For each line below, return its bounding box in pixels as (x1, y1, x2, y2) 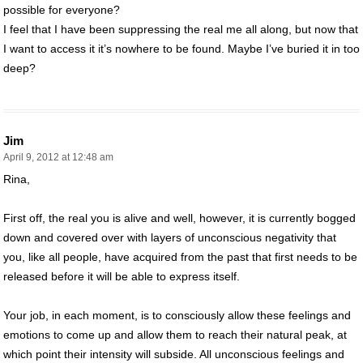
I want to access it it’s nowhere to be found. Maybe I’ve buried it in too (3, 41, 360, 55)
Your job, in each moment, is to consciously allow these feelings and (3, 308, 351, 322)
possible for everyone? (3, 2, 120, 16)
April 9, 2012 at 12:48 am (3, 151, 113, 163)
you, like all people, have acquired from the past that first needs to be (3, 250, 357, 263)
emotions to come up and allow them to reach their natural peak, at (3, 327, 347, 341)
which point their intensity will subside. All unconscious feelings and (3, 347, 344, 361)
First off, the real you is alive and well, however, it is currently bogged (3, 211, 356, 224)
